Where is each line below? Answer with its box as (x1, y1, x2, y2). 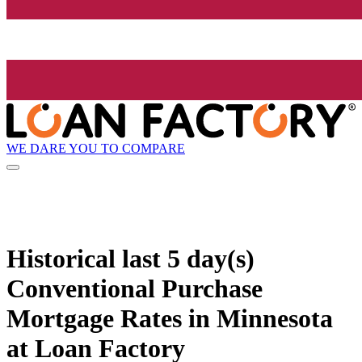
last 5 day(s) (122, 243, 255, 273)
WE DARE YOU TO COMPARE (6, 141, 185, 155)
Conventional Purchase (6, 273, 263, 303)
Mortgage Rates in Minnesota (6, 303, 333, 333)
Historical (6, 243, 122, 273)
